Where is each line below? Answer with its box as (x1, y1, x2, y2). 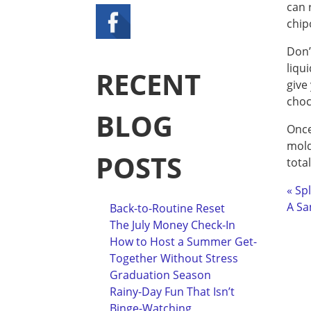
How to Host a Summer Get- (110, 234, 257, 249)
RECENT (96, 65, 201, 103)
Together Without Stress (110, 251, 238, 266)
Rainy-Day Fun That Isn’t (110, 284, 235, 299)
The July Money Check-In (110, 217, 235, 233)
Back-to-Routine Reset (110, 201, 225, 216)
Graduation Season (110, 267, 211, 283)
